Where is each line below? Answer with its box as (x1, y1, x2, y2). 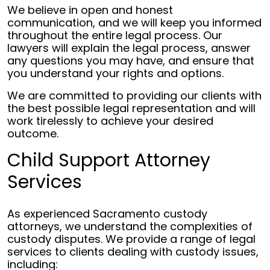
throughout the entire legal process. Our (7, 28, 222, 43)
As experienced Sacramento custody (7, 206, 207, 221)
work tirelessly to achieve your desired (7, 113, 213, 128)
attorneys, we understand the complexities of (7, 219, 253, 234)
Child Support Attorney (7, 148, 210, 173)
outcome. (7, 126, 58, 141)
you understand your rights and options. (7, 66, 224, 81)
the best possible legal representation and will (7, 101, 256, 116)
